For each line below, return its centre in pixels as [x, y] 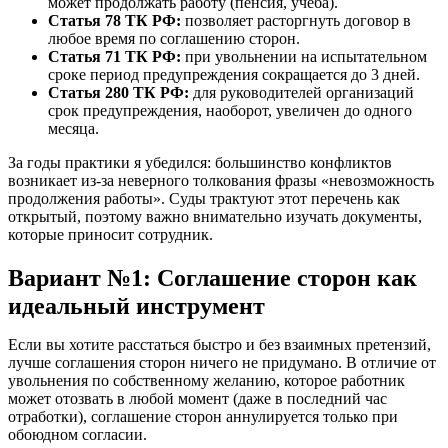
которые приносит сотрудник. [110, 234]
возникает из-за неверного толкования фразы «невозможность [221, 180]
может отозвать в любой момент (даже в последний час [197, 398]
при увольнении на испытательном [304, 56]
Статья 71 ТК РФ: [114, 56]
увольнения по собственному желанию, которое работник [206, 380]
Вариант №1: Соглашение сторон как [212, 277]
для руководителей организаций [301, 92]
